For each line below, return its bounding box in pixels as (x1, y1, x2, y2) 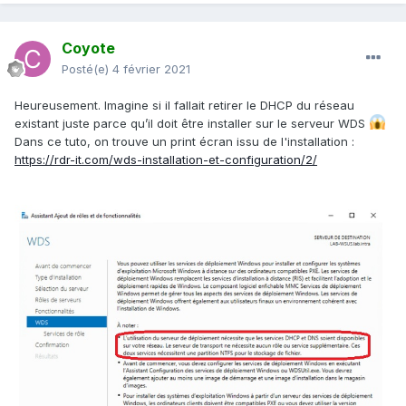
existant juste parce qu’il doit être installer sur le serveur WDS (14, 116, 369, 131)
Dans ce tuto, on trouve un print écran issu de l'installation (14, 134, 352, 150)
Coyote (62, 39, 115, 58)
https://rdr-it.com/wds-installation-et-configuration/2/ (14, 152, 317, 168)
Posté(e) (62, 62, 112, 77)
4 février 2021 (112, 62, 190, 77)
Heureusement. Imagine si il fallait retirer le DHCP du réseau (14, 98, 354, 113)
